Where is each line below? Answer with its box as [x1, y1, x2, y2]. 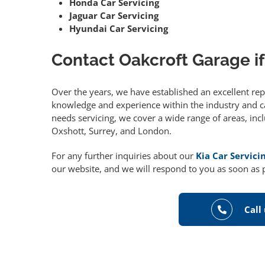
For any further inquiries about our [51, 150, 196, 162]
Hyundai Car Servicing [69, 22, 168, 35]
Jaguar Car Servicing [69, 9, 159, 22]
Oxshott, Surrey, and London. [51, 125, 172, 137]
